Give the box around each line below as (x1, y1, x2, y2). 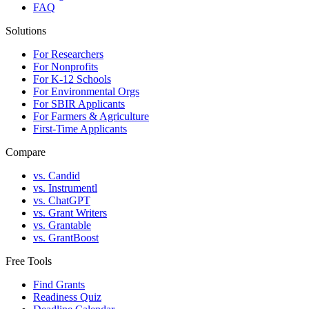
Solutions (6, 25, 46, 37)
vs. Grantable (33, 219, 91, 232)
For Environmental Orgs (33, 86, 139, 98)
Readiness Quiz (33, 291, 101, 303)
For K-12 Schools (33, 73, 111, 86)
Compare (6, 146, 46, 159)
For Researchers (33, 48, 103, 61)
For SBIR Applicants (33, 98, 125, 110)
